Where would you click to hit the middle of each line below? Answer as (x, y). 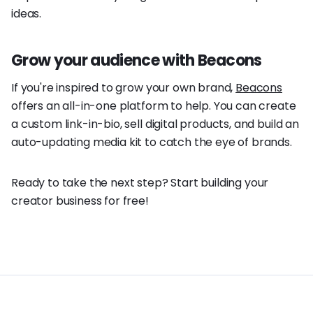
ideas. (27, 13)
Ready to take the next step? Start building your (140, 182)
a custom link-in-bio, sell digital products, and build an (155, 124)
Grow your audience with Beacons (137, 60)
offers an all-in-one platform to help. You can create (154, 105)
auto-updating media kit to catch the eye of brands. (152, 142)
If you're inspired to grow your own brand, (124, 87)
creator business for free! (80, 201)
